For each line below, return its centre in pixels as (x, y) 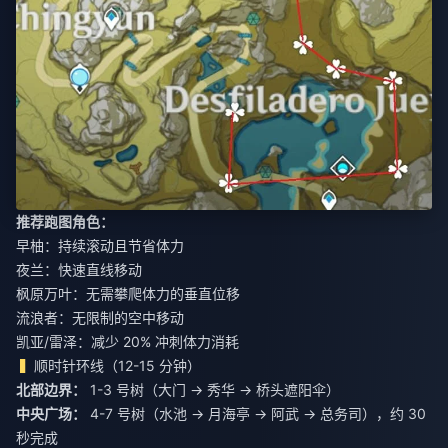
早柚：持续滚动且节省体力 (100, 245)
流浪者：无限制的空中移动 (100, 317)
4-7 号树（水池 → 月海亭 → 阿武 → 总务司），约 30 (256, 413)
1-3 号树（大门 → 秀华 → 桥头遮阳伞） (213, 389)
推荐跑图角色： (65, 221)
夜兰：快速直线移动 (79, 269)
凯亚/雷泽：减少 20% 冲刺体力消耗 (127, 341)
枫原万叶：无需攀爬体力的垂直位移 (128, 293)
